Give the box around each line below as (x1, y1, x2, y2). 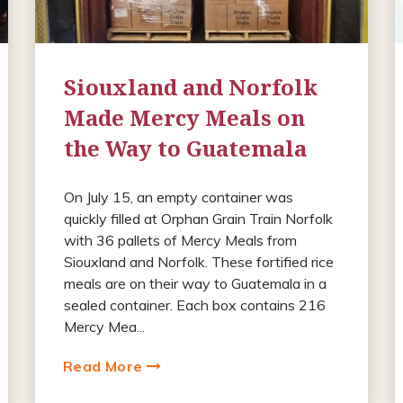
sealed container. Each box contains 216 (63, 295, 326, 314)
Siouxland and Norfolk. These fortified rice (63, 252, 334, 271)
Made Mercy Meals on (63, 102, 305, 132)
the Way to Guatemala (63, 132, 307, 163)
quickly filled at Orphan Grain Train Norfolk (63, 209, 333, 228)
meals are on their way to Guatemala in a (63, 273, 327, 292)
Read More (62, 356, 147, 375)
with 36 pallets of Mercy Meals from (63, 230, 297, 249)
